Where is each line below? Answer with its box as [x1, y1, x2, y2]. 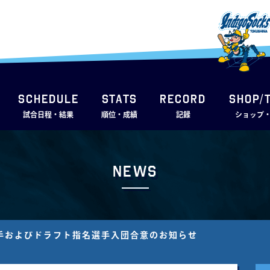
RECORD [160, 92, 207, 105]
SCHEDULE [17, 92, 79, 105]
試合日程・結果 [23, 110, 74, 118]
